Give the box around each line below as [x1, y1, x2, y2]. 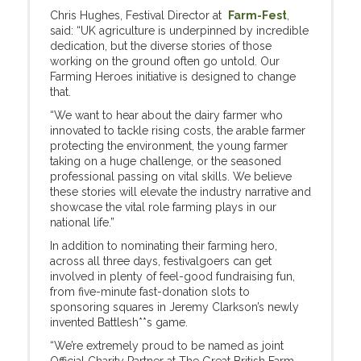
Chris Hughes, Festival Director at [50, 9, 225, 22]
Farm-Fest [228, 9, 287, 22]
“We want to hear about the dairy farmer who [50, 109, 283, 122]
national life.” [50, 216, 114, 229]
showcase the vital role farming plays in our [50, 201, 276, 214]
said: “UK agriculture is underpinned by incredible [50, 24, 309, 37]
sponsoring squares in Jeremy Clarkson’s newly [50, 301, 299, 313]
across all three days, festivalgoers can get [50, 255, 272, 268]
